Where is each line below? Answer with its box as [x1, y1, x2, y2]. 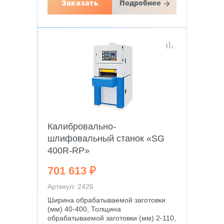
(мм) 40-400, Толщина [47, 205, 121, 213]
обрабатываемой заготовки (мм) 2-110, [47, 214, 176, 222]
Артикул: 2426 [47, 182, 93, 190]
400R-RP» [47, 145, 89, 155]
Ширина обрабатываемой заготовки [47, 196, 165, 204]
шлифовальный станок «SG [47, 133, 164, 143]
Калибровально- [47, 121, 116, 131]
